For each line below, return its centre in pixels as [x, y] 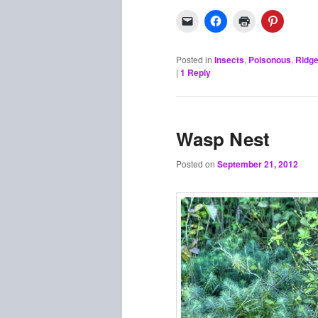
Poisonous [270, 59]
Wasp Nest [223, 138]
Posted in [194, 59]
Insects [229, 59]
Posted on [197, 164]
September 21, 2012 [258, 164]
